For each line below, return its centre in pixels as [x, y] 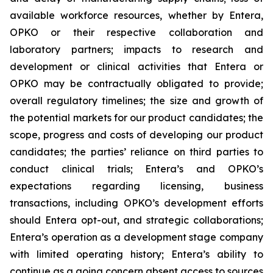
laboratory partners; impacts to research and [136, 49]
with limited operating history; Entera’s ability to [136, 254]
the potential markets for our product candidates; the [136, 118]
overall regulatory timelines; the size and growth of [136, 101]
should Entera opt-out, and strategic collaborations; [136, 220]
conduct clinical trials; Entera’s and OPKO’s [136, 169]
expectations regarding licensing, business [136, 186]
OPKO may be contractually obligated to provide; [136, 83]
